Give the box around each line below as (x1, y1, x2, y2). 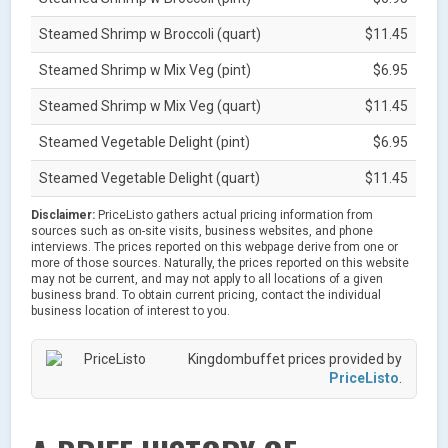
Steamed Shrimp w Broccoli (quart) (39, 25, 262, 42)
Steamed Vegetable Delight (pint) (39, 133, 251, 150)
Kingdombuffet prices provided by (187, 350, 402, 367)
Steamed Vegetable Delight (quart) (39, 169, 261, 186)
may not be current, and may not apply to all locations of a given (31, 271, 384, 286)
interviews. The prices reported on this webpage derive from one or (31, 239, 399, 254)
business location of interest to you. (31, 303, 231, 318)
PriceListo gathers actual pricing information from (95, 207, 374, 222)
